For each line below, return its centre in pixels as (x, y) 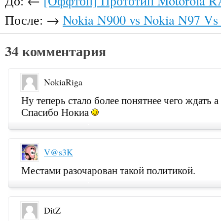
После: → (34, 19)
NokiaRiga (63, 82)
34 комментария (55, 51)
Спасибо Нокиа (56, 112)
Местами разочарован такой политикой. (109, 170)
